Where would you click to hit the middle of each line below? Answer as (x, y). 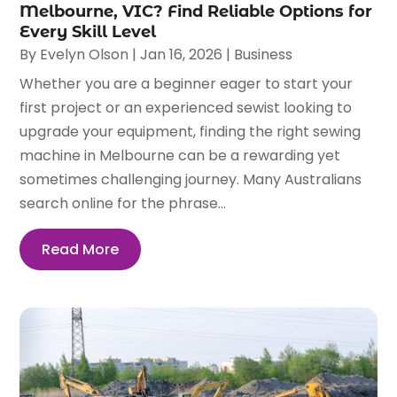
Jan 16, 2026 (182, 54)
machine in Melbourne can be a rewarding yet (180, 155)
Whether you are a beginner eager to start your (187, 83)
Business (264, 54)
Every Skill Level (88, 31)
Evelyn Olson (85, 54)
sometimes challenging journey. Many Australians (191, 179)
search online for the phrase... (123, 203)
